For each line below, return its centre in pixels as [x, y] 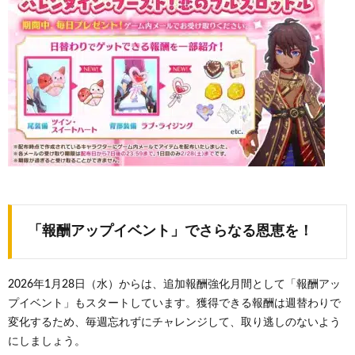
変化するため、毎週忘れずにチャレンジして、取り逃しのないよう [174, 323]
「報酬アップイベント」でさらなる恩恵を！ [170, 231]
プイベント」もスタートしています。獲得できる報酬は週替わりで [174, 303]
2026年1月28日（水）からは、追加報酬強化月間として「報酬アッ [174, 284]
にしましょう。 [47, 342]
